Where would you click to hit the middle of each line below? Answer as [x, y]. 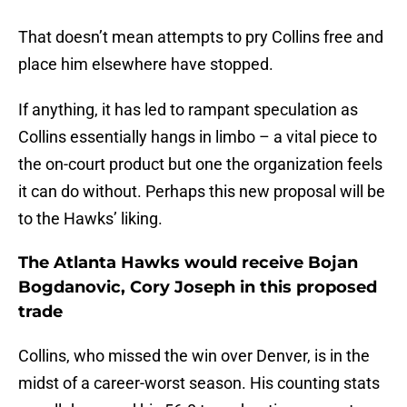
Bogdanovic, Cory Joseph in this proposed [198, 288]
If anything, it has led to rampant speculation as [188, 110]
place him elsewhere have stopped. [146, 65]
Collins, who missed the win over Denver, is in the [194, 356]
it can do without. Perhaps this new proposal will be [202, 192]
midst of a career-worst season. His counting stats [199, 383]
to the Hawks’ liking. [90, 219]
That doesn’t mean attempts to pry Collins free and [201, 37]
